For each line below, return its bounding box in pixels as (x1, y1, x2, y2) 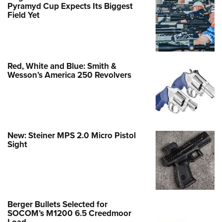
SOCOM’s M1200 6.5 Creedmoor (7, 207, 131, 220)
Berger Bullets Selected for (7, 198, 108, 211)
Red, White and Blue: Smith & (7, 60, 116, 72)
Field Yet (7, 9, 40, 21)
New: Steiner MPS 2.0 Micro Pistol (7, 129, 136, 141)
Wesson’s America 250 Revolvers (7, 69, 131, 81)
